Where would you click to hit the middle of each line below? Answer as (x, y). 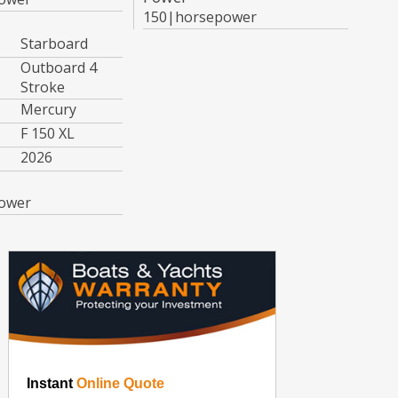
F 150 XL (47, 133)
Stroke (42, 87)
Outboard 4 (58, 67)
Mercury (48, 109)
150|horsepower (200, 16)
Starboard (54, 43)
